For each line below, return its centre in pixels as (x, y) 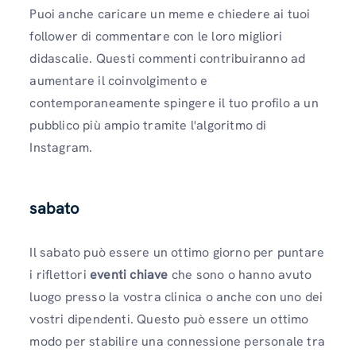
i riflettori (60, 275)
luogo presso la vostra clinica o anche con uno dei (176, 297)
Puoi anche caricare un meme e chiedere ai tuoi (170, 14)
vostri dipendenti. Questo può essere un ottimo (169, 319)
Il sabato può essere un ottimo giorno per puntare (177, 253)
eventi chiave (131, 275)
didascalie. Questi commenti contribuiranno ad (168, 59)
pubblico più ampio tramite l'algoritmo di (148, 126)
